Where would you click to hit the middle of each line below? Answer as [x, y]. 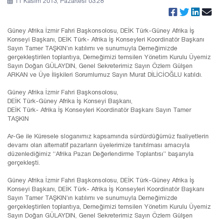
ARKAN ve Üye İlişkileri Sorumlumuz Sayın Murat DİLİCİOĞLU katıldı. [105, 75]
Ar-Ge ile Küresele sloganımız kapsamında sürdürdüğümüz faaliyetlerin [108, 136]
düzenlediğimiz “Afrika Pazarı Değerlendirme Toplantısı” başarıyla [100, 154]
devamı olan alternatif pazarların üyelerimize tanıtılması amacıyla [99, 145]
